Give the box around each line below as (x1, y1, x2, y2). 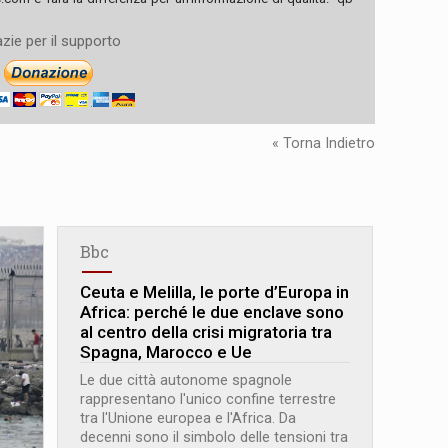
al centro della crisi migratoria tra (80, 322, 333, 343)
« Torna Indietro (271, 135, 375, 153)
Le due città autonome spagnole (80, 372, 293, 390)
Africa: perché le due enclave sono (80, 302, 345, 323)
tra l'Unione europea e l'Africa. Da (80, 410, 297, 428)
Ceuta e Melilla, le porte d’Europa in (80, 282, 350, 303)
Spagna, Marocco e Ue (80, 342, 253, 363)
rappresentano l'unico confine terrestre (80, 391, 337, 409)
